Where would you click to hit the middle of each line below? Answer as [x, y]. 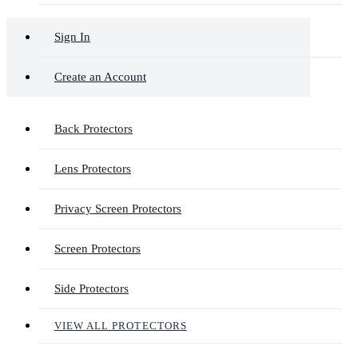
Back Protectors [93, 129]
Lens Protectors [93, 169]
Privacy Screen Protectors [118, 209]
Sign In [72, 37]
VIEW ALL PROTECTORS [121, 326]
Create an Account [100, 77]
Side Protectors [91, 288]
